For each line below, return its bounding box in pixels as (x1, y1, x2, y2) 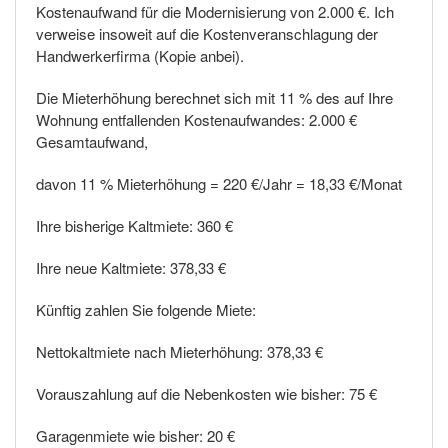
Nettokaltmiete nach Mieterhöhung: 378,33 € (36, 341, 323, 362)
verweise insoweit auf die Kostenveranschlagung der (36, 23, 378, 44)
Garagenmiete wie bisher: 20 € (36, 425, 235, 446)
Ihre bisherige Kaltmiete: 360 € (36, 215, 233, 236)
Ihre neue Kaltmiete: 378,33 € (36, 257, 226, 278)
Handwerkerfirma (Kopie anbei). (36, 45, 244, 66)
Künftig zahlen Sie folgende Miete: (36, 299, 256, 320)
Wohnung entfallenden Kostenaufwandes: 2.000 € (36, 109, 357, 130)
